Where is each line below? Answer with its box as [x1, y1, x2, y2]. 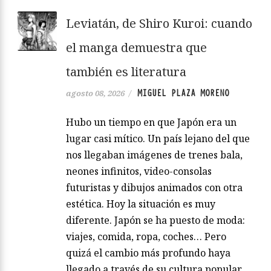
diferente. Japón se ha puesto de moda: [66, 213, 245, 227]
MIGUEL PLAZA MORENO [137, 87, 229, 99]
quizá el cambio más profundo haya [66, 246, 230, 260]
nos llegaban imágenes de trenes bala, [66, 148, 243, 162]
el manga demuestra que [66, 39, 207, 56]
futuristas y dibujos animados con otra [66, 180, 243, 194]
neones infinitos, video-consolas [66, 164, 212, 178]
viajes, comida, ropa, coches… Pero [66, 229, 226, 243]
